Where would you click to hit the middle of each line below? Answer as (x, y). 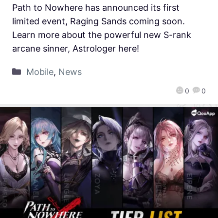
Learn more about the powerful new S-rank (102, 35)
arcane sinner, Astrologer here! (76, 49)
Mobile (40, 72)
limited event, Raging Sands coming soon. (99, 21)
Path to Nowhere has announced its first (96, 8)
